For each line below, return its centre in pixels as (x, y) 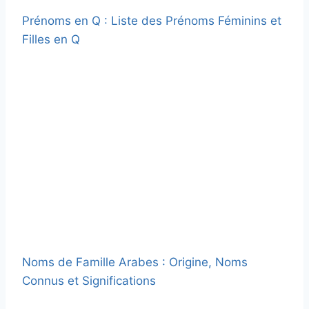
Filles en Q (51, 39)
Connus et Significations (89, 280)
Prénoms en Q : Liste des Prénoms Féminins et (152, 20)
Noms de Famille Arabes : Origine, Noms (135, 262)
